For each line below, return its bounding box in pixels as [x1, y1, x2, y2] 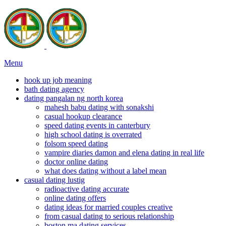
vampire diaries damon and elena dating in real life [44, 148, 204, 157]
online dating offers [44, 194, 106, 202]
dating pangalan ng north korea [24, 94, 123, 102]
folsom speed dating [44, 139, 108, 148]
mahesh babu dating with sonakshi [44, 103, 154, 111]
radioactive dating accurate [44, 185, 129, 193]
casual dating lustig [24, 176, 85, 184]
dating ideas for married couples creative [44, 203, 173, 211]
